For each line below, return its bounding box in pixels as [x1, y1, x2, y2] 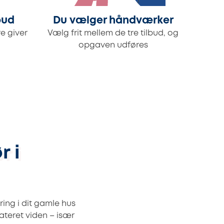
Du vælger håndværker [52, 16, 173, 26]
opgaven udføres [78, 41, 148, 49]
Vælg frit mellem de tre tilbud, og [47, 29, 178, 37]
